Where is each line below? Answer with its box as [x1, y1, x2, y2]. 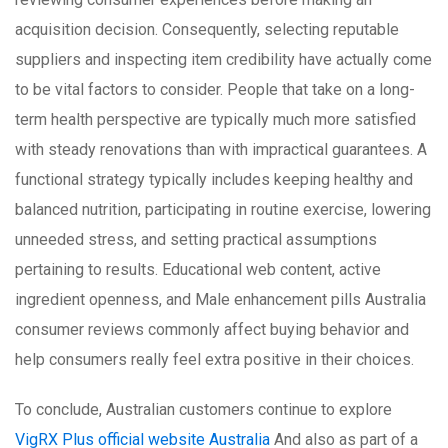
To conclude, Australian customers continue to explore [15, 400, 392, 420]
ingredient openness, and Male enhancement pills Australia [15, 290, 426, 310]
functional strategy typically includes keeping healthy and [15, 170, 413, 190]
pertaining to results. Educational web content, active [15, 260, 381, 280]
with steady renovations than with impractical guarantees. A [15, 140, 427, 160]
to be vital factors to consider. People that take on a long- [15, 80, 415, 100]
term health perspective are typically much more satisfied [15, 110, 416, 130]
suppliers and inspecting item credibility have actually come [15, 50, 432, 70]
